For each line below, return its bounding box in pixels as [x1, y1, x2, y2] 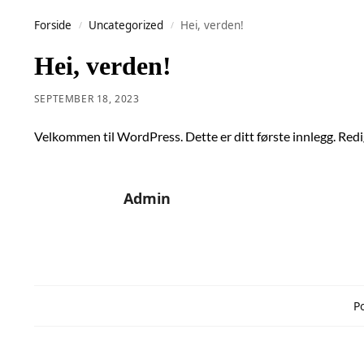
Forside [33, 18, 71, 32]
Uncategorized [89, 18, 164, 32]
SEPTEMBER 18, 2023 [33, 92, 140, 106]
